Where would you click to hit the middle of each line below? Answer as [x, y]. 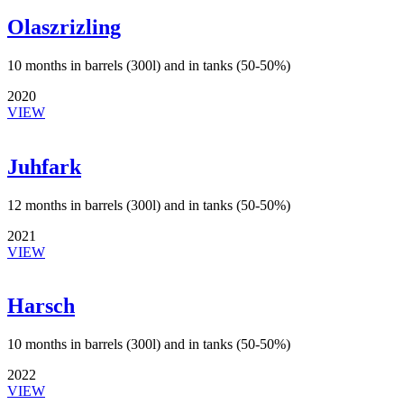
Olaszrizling [64, 27]
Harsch [41, 306]
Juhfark [44, 166]
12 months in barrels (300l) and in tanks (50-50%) [149, 205]
